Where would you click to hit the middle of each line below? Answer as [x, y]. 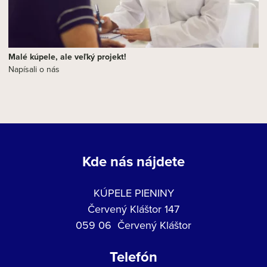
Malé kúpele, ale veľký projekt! [67, 57]
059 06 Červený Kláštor [133, 225]
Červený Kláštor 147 [133, 209]
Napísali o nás [34, 69]
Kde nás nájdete [133, 161]
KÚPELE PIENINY [133, 193]
